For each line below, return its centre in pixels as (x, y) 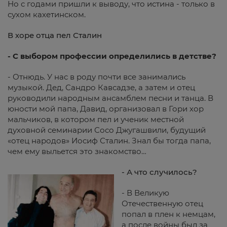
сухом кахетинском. (47, 14)
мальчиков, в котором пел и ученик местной (96, 119)
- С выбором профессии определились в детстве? (112, 56)
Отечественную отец (162, 203)
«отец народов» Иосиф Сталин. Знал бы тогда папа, (109, 141)
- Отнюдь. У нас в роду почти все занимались (97, 77)
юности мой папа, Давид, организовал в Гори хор (106, 109)
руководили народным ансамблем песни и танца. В (110, 98)
